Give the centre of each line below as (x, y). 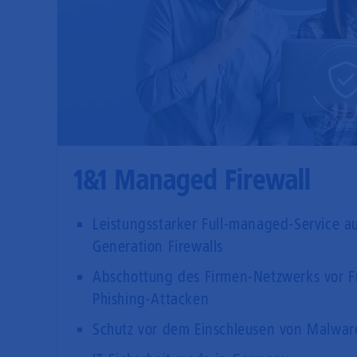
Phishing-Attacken (151, 298)
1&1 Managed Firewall (192, 180)
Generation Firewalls (158, 246)
